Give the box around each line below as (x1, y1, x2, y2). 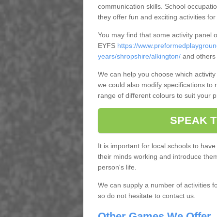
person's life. (97, 163, 137, 171)
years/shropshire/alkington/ (97, 52, 181, 60)
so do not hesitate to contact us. (97, 192, 196, 200)
